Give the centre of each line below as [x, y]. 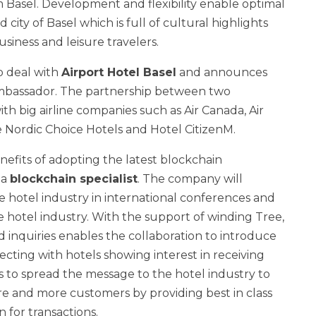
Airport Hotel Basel [119, 73]
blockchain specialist [74, 179]
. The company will [190, 179]
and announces [222, 73]
